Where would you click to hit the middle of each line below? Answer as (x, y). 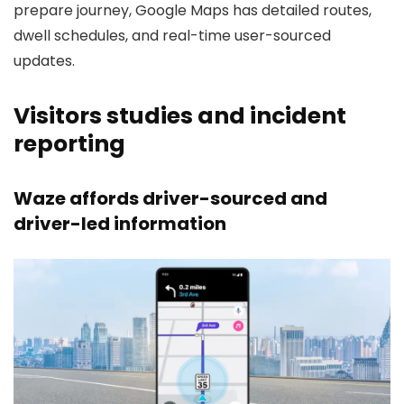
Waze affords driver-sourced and (170, 199)
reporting (69, 144)
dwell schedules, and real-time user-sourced (172, 36)
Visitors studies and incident (180, 116)
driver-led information (120, 224)
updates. (44, 61)
